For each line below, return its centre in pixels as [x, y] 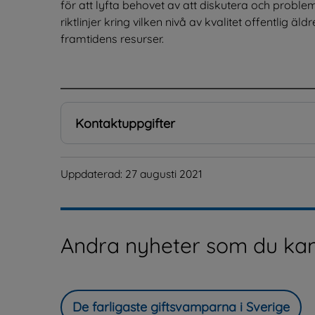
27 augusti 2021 [164, 174]
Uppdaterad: [93, 174]
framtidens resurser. [112, 38]
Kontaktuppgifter [125, 124]
